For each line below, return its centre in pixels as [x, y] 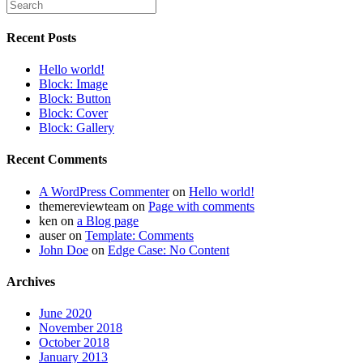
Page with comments [201, 206]
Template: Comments [139, 235]
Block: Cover [73, 113]
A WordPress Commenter [104, 191]
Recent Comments [57, 160]
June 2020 [65, 314]
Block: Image [73, 84]
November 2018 [81, 328]
